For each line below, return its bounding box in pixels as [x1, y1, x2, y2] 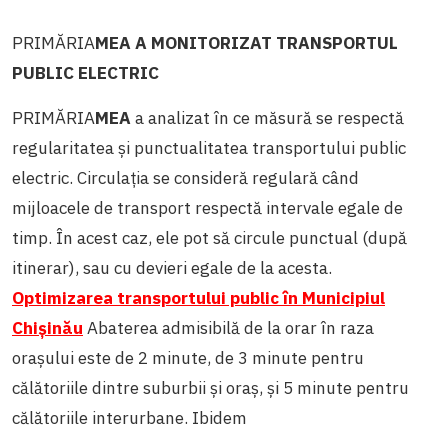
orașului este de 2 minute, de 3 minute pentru [12, 346, 364, 369]
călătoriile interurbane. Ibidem [12, 406, 247, 429]
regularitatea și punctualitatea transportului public [12, 136, 406, 159]
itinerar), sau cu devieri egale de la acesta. [12, 256, 332, 279]
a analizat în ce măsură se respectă [131, 106, 404, 129]
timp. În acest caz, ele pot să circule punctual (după [12, 226, 407, 249]
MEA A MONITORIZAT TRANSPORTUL [95, 31, 398, 54]
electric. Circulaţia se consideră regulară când [12, 166, 359, 189]
